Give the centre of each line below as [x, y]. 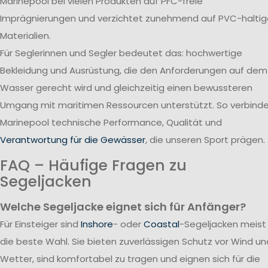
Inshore [97, 224]
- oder [128, 224]
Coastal [162, 224]
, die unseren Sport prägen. [205, 140]
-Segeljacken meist [223, 224]
